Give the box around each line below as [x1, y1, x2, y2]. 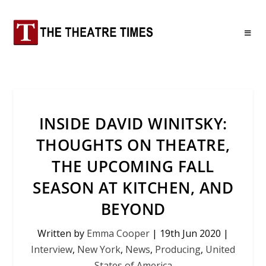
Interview [31, 243, 72, 256]
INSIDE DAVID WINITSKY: [39, 113, 227, 134]
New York [77, 243, 121, 256]
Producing [155, 243, 201, 256]
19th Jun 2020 [160, 227, 221, 240]
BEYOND [100, 198, 166, 220]
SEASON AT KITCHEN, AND [33, 177, 233, 198]
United [205, 243, 235, 256]
